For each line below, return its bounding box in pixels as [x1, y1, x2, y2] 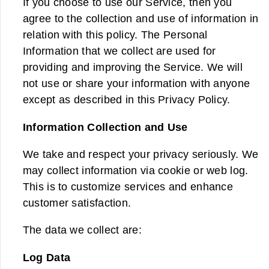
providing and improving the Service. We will [22, 61, 243, 74]
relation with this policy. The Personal [22, 28, 208, 41]
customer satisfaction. [22, 196, 131, 209]
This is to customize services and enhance [22, 180, 234, 193]
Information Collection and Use [22, 120, 188, 133]
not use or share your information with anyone [22, 77, 250, 90]
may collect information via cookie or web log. [22, 163, 249, 177]
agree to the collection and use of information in [22, 12, 259, 25]
